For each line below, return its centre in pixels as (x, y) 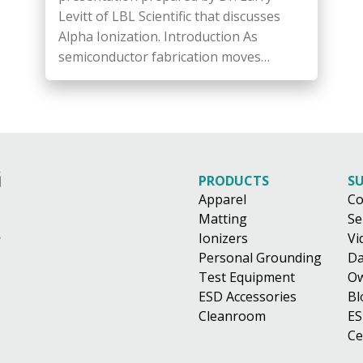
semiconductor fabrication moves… (164, 56)
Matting (223, 218)
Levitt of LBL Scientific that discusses (169, 16)
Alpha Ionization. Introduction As (158, 36)
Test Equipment (247, 277)
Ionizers (223, 238)
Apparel (222, 199)
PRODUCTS (234, 180)
